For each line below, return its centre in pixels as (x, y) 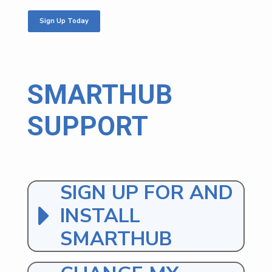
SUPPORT (88, 126)
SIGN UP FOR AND (147, 192)
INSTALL (100, 216)
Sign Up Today (64, 21)
